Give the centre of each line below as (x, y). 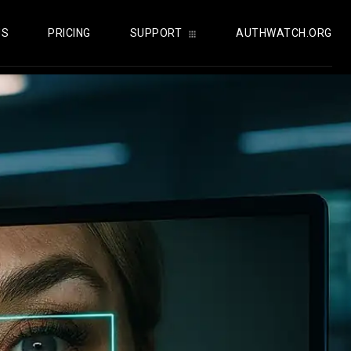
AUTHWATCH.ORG (284, 33)
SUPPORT (156, 33)
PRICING (69, 33)
